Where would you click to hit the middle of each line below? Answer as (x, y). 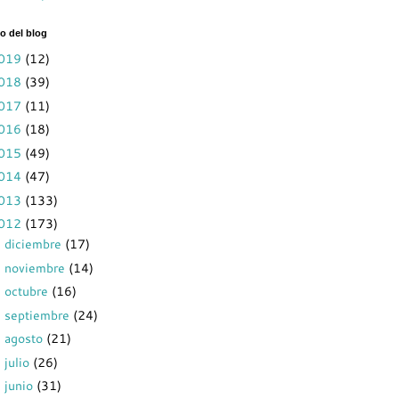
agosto (25, 338)
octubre (28, 291)
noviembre (36, 267)
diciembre (34, 244)
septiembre (38, 314)
